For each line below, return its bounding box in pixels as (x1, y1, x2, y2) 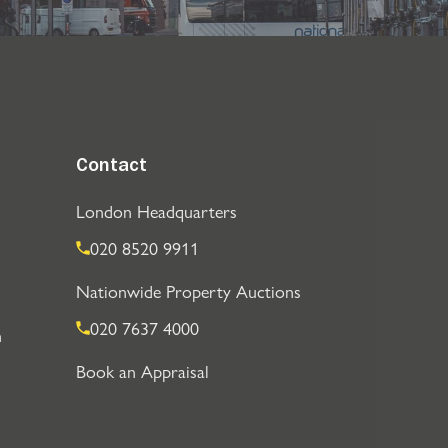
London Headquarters (75, 198, 237, 223)
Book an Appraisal (75, 358, 209, 383)
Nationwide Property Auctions (75, 278, 301, 303)
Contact (75, 158, 147, 178)
